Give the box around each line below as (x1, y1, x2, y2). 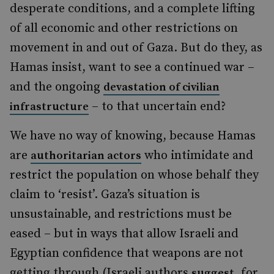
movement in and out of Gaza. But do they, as (10, 40, 262, 56)
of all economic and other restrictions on (10, 21, 238, 36)
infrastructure (10, 100, 89, 114)
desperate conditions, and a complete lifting (10, 1, 255, 17)
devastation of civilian (103, 80, 220, 94)
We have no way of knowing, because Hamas (10, 128, 256, 144)
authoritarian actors (31, 149, 141, 163)
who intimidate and (141, 148, 253, 163)
